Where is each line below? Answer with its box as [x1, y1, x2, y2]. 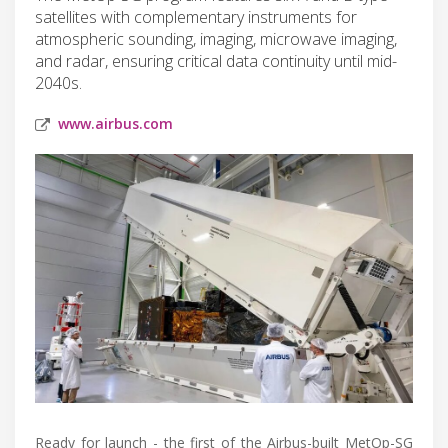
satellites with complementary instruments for [35, 5, 357, 28]
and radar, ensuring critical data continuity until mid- [35, 49, 397, 72]
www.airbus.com [58, 113, 173, 133]
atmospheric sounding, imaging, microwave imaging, [35, 27, 397, 50]
